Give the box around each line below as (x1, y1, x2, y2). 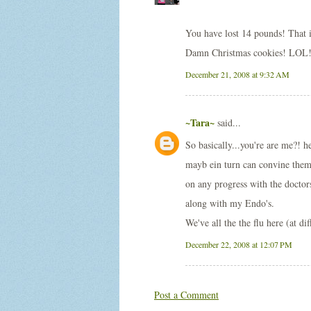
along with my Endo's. (185, 196, 274, 210)
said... (215, 116, 241, 129)
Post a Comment (154, 288, 219, 301)
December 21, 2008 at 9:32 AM (185, 69, 289, 80)
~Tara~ (185, 115, 215, 130)
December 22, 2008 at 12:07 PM (185, 239, 292, 250)
